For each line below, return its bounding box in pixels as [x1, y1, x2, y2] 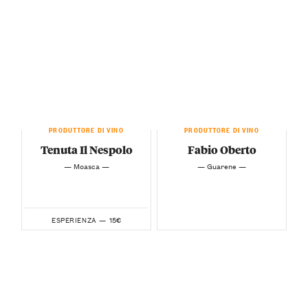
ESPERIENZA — [52, 214, 107, 226]
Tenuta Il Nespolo [40, 142, 133, 158]
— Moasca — [63, 159, 109, 173]
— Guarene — [197, 159, 246, 173]
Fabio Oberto [187, 142, 256, 158]
